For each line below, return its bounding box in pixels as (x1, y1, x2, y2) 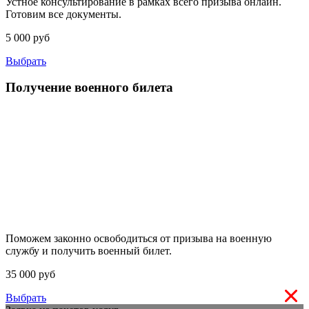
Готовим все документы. (6, 8, 121, 20)
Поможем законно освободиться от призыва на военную (6, 232, 272, 245)
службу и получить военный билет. (6, 245, 172, 257)
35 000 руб (6, 268, 55, 281)
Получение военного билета (6, 80, 173, 95)
